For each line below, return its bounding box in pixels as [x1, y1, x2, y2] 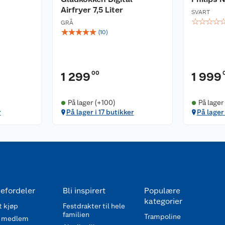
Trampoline [144, 212, 181, 220]
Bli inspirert [63, 186, 105, 195]
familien [63, 210, 89, 218]
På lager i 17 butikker [66, 108, 134, 116]
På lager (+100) [67, 98, 116, 106]
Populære [144, 186, 180, 195]
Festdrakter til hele [63, 202, 125, 210]
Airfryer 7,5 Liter [61, 5, 123, 15]
